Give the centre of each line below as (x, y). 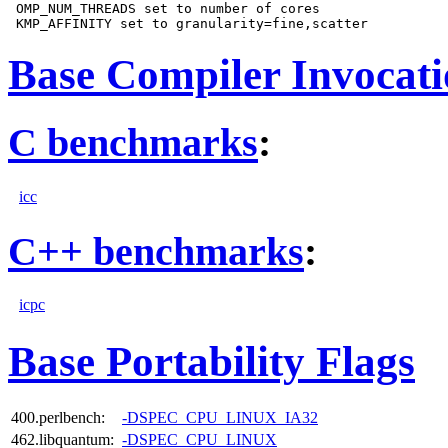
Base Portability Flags (211, 362)
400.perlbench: (58, 418)
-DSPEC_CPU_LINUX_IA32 (220, 418)
